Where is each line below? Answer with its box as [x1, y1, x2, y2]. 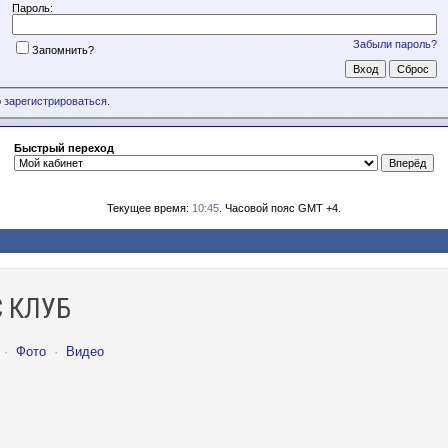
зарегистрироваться [4, 95, 107, 108]
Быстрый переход [14, 142, 114, 154]
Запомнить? [31, 43, 94, 56]
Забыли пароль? [352, 37, 437, 50]
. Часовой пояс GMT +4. [219, 202, 341, 214]
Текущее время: [107, 202, 192, 214]
